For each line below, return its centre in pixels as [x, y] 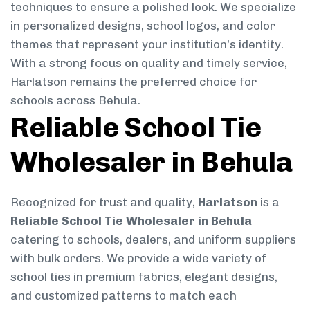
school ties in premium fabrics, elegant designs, [144, 276]
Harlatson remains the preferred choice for [134, 81]
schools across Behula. [75, 100]
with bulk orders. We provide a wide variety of [138, 258]
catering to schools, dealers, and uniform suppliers [153, 239]
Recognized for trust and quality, [104, 202]
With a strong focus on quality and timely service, [149, 63]
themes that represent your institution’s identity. [147, 44]
